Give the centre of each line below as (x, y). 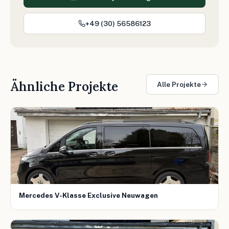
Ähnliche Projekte (64, 86)
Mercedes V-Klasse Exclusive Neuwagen (88, 195)
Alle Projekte (179, 84)
